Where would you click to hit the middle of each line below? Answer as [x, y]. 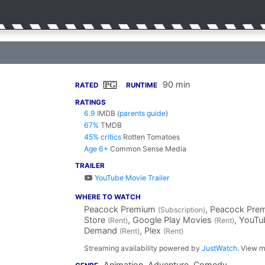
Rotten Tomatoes [151, 137]
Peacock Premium [121, 209]
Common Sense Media [148, 149]
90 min [176, 84]
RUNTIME [142, 85]
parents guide [143, 113]
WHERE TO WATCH [108, 197]
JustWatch [219, 248]
